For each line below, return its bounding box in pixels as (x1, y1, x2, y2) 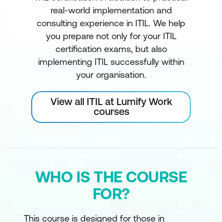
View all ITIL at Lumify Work (51, 96, 172, 107)
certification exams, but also (55, 44, 167, 54)
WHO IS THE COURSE (35, 167, 187, 186)
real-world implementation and (50, 5, 172, 15)
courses (94, 106, 129, 117)
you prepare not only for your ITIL (46, 31, 176, 41)
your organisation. (76, 69, 146, 80)
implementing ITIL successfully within (38, 56, 184, 67)
